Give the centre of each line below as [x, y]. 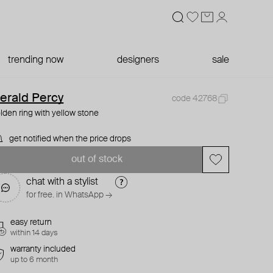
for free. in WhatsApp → [69, 195]
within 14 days [34, 233]
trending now [36, 60]
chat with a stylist [62, 182]
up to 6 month [34, 260]
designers [138, 60]
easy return [31, 222]
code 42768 [194, 99]
